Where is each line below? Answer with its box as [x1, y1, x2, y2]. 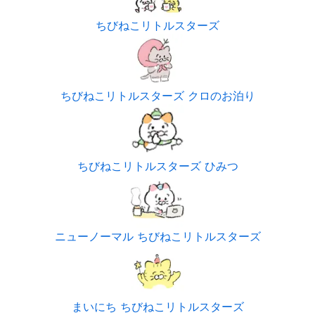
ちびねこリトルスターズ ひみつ [77, 159, 238, 174]
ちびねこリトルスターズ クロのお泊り [60, 89, 255, 103]
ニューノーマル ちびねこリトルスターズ [54, 229, 261, 244]
